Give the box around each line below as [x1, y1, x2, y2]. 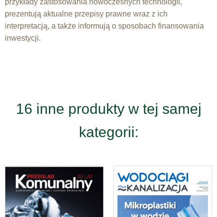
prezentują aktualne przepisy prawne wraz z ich [5, 10, 168, 18]
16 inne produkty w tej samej [15, 101, 201, 117]
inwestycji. [5, 34, 43, 43]
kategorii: [78, 124, 139, 140]
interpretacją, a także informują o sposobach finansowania [5, 22, 204, 31]
